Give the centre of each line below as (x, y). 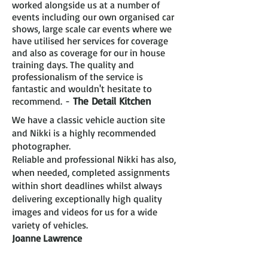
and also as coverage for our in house (89, 53)
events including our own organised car (93, 17)
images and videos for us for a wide (85, 212)
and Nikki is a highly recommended (84, 133)
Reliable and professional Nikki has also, (94, 159)
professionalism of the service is (77, 77)
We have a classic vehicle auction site (89, 120)
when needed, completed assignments (91, 172)
